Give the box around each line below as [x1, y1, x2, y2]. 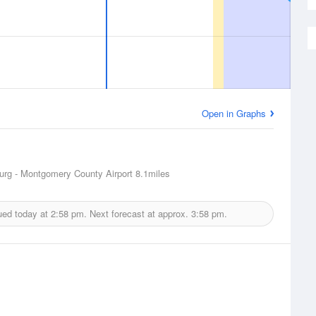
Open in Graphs [202, 107, 266, 120]
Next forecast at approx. [87, 207, 191, 220]
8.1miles [133, 166, 170, 180]
